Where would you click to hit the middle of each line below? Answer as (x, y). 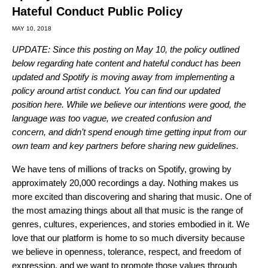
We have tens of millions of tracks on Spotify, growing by (122, 169)
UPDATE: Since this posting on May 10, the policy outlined (126, 49)
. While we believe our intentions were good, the (154, 104)
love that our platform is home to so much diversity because (128, 238)
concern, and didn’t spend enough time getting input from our (129, 132)
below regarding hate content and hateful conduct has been (126, 63)
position (28, 104)
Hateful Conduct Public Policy (97, 11)
